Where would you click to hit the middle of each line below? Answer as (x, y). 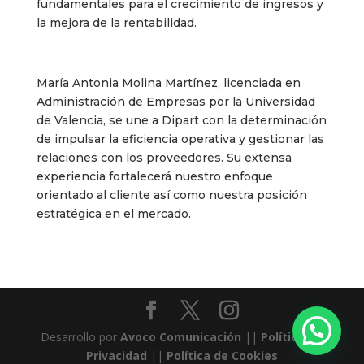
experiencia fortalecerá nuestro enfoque (154, 176)
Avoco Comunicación (180, 337)
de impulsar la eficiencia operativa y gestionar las (180, 139)
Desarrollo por (79, 337)
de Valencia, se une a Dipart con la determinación (181, 120)
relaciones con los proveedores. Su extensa (164, 158)
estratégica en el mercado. (113, 214)
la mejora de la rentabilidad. (116, 23)
